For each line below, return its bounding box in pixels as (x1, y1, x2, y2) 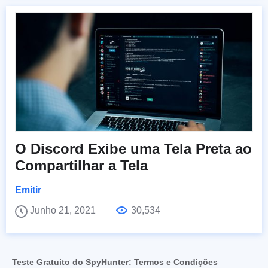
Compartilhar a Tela (15, 157, 148, 174)
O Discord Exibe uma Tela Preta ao (15, 141, 252, 157)
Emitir (15, 185, 41, 196)
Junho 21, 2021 (30, 205, 98, 216)
